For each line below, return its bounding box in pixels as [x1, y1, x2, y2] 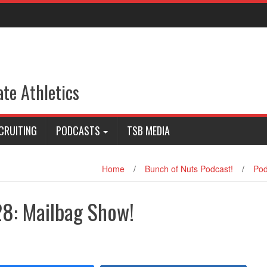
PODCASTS [56, 123, 100, 138]
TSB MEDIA [127, 123, 170, 138]
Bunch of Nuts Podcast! [145, 163, 233, 175]
